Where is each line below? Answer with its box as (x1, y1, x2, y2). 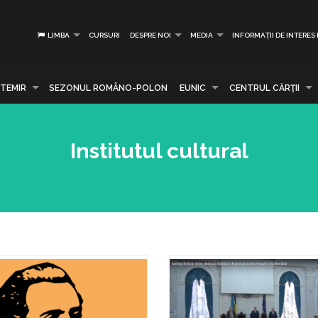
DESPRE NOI (130, 31, 171, 39)
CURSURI (89, 31, 120, 39)
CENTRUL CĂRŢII (229, 83, 300, 93)
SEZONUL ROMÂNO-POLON (49, 83, 168, 93)
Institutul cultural (70, 138, 248, 163)
